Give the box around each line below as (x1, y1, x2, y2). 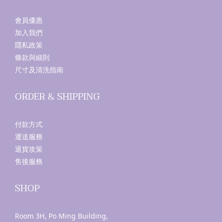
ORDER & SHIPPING (15, 89, 100, 105)
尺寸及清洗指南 (15, 65, 63, 74)
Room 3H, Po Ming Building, (15, 211, 108, 221)
